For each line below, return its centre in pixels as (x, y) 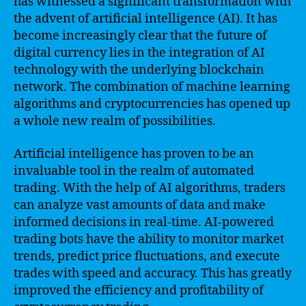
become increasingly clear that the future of (140, 36)
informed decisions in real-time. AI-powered (144, 222)
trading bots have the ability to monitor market (149, 239)
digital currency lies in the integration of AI (139, 53)
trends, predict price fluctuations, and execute (147, 256)
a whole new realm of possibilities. (115, 121)
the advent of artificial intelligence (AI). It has (145, 19)
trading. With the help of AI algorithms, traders (150, 188)
